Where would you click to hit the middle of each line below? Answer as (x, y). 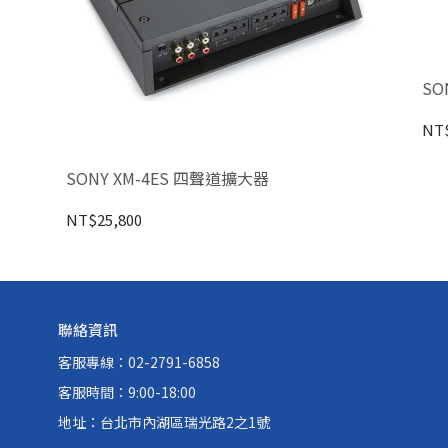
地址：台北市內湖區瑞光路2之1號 (163, 422)
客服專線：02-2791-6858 (138, 362)
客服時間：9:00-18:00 (126, 392)
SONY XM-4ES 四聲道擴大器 (167, 178)
